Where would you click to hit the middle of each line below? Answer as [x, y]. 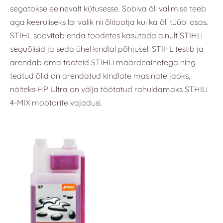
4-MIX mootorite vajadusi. [56, 102]
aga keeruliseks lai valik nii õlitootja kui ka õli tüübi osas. [109, 22]
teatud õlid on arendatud [56, 75]
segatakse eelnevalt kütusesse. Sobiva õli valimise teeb [108, 8]
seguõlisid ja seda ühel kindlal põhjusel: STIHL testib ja [107, 49]
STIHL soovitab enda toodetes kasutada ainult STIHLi [106, 35]
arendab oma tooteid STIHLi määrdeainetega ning [103, 62]
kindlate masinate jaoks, [146, 75]
